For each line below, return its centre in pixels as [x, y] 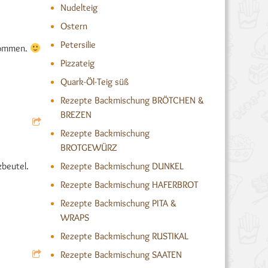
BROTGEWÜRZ [89, 147]
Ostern [74, 26]
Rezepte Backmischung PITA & [118, 203]
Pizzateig [77, 63]
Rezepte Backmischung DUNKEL [122, 166]
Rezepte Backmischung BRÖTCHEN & [132, 100]
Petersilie [78, 45]
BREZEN [76, 115]
